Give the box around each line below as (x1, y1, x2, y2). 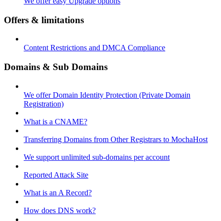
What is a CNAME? (24, 117, 87, 126)
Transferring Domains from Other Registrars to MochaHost (24, 135, 208, 144)
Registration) (24, 99, 64, 108)
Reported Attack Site (24, 170, 88, 179)
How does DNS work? (24, 206, 96, 215)
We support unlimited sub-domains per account (24, 152, 170, 161)
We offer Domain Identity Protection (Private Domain (24, 90, 190, 99)
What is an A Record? (24, 188, 92, 197)
